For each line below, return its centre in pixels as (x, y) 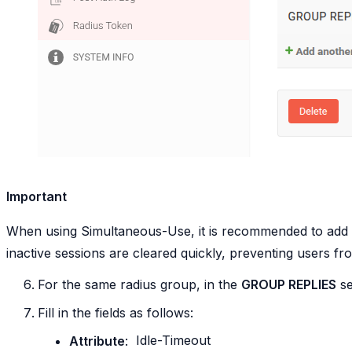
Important (37, 196)
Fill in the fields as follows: (115, 312)
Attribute (97, 341)
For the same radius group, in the (139, 284)
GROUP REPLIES (289, 284)
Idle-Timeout (173, 341)
